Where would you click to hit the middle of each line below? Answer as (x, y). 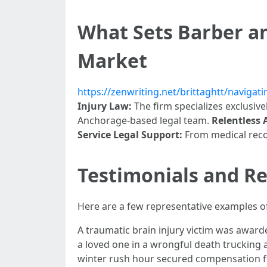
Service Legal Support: (130, 135)
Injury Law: (105, 106)
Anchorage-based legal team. (145, 120)
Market (112, 60)
